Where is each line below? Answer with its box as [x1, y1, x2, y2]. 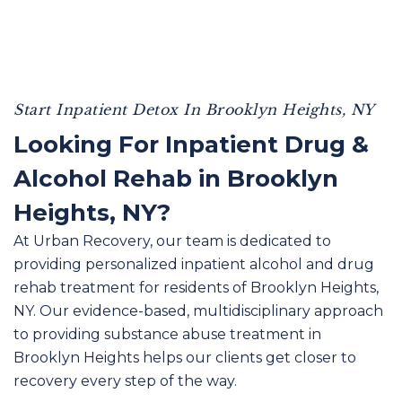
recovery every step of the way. [13, 372, 237, 389]
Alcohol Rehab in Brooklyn [13, 164, 338, 193]
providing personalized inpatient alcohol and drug [13, 256, 374, 273]
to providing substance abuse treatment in [13, 326, 321, 343]
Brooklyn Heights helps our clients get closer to [13, 349, 356, 366]
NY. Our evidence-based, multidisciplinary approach [13, 302, 383, 319]
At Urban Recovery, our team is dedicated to [13, 232, 331, 249]
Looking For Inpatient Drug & [13, 130, 369, 159]
